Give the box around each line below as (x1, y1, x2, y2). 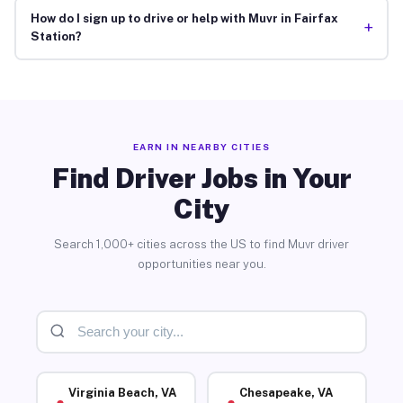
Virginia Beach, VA (67, 386, 176, 400)
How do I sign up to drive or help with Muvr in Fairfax (30, 12, 338, 26)
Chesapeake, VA (238, 386, 333, 400)
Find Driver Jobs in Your (51, 161, 352, 194)
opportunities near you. (137, 256, 266, 271)
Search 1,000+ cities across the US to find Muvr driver (54, 237, 349, 251)
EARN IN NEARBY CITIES (132, 140, 271, 152)
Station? (30, 30, 82, 44)
